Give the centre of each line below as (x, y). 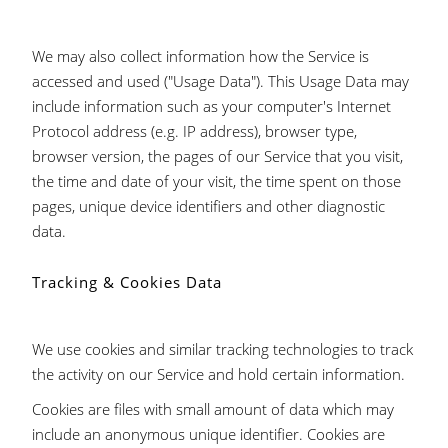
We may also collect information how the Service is (201, 56)
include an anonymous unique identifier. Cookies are (209, 434)
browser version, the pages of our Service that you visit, (218, 156)
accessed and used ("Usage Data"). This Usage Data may (221, 81)
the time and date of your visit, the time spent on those (217, 181)
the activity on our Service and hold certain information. (219, 374)
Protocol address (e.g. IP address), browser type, (195, 131)
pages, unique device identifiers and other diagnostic (209, 206)
